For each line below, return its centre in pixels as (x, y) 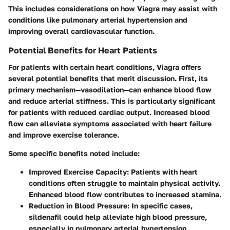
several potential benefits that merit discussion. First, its (108, 78)
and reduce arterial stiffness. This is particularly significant (112, 101)
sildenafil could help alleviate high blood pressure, (118, 217)
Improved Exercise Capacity (78, 171)
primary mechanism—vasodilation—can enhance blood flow (110, 89)
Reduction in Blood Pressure (78, 205)
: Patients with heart (162, 171)
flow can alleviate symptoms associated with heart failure (110, 123)
